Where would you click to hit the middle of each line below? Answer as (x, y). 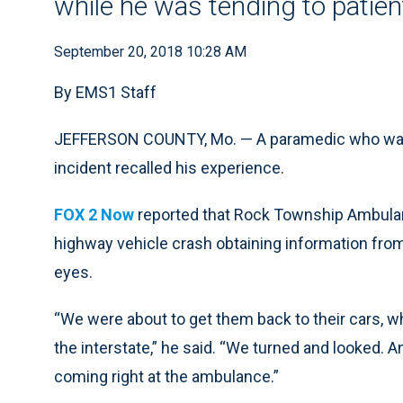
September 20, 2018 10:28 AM (150, 52)
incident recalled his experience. (169, 168)
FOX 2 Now (94, 215)
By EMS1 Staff (105, 92)
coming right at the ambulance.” (166, 376)
